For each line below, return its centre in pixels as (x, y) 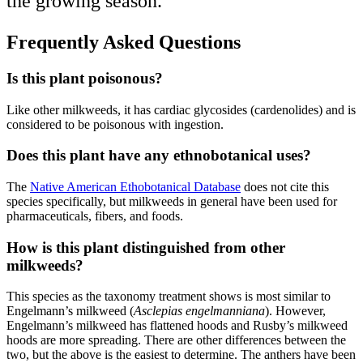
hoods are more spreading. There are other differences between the (176, 340)
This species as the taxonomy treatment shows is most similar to (169, 297)
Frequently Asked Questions (124, 42)
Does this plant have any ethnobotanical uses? (159, 156)
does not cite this (285, 187)
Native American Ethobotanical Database (135, 187)
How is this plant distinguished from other (146, 247)
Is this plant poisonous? (85, 78)
